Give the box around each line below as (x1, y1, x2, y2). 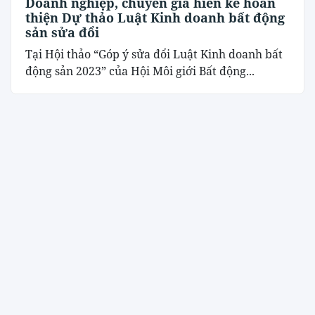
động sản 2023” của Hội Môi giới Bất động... (25, 63, 255, 79)
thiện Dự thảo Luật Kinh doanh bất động (25, 8, 285, 26)
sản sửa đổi (25, 23, 99, 41)
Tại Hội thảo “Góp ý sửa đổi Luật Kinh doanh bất (25, 46, 283, 62)
